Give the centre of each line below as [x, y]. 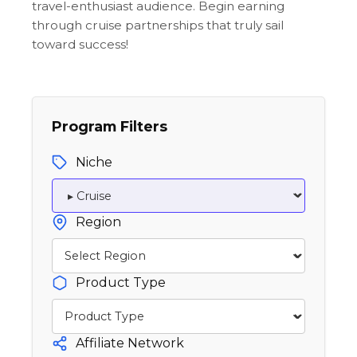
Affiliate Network [130, 343]
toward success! [80, 44]
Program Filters [110, 126]
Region [98, 222]
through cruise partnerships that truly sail [158, 25]
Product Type [121, 283]
